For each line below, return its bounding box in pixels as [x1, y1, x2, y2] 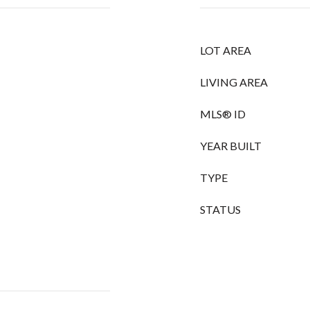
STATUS [200, 203, 241, 216]
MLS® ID [200, 107, 246, 120]
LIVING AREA [200, 75, 268, 89]
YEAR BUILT [200, 139, 262, 152]
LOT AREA [200, 44, 251, 57]
